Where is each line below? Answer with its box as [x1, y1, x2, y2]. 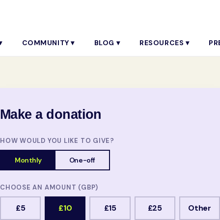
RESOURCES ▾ [139, 38, 190, 47]
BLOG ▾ [94, 38, 120, 47]
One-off [69, 156, 95, 165]
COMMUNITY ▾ [22, 38, 75, 47]
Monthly [15, 156, 42, 165]
